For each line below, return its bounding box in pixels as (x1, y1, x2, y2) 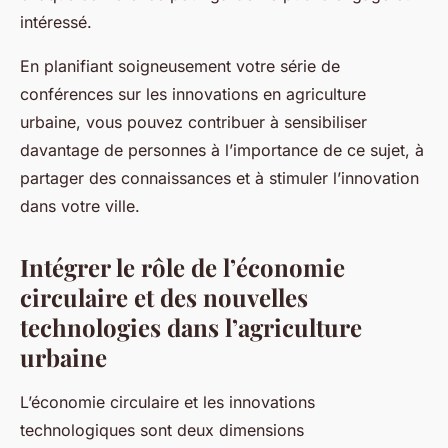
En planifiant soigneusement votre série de (20, 55, 340, 76)
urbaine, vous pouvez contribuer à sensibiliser (20, 111, 367, 132)
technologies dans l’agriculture (20, 310, 362, 343)
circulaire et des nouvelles (20, 280, 308, 313)
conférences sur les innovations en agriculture (20, 83, 366, 104)
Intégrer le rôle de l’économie (20, 250, 345, 283)
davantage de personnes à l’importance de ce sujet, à (20, 139, 424, 160)
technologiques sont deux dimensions (20, 419, 304, 440)
